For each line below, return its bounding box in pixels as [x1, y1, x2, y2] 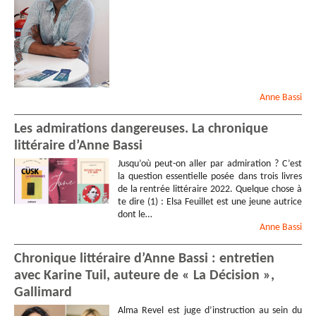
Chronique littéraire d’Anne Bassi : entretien [14, 251, 274, 266]
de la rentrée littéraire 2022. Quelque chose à [117, 183, 302, 195]
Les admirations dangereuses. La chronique [14, 121, 268, 136]
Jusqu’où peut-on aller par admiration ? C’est [117, 158, 302, 169]
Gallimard [14, 285, 72, 300]
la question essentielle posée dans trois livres [117, 171, 302, 182]
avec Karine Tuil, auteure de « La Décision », [14, 268, 274, 283]
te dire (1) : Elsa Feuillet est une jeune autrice [117, 196, 302, 207]
